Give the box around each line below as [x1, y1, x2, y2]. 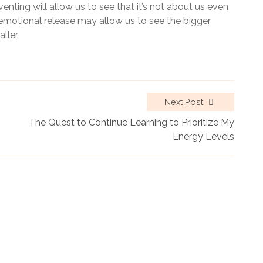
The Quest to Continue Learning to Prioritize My [29, 116, 234, 128]
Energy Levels [173, 130, 234, 142]
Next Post [164, 96, 205, 107]
